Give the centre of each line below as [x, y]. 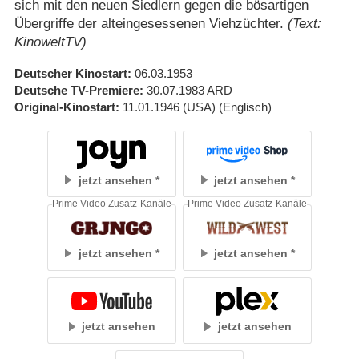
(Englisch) [245, 107]
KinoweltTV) [50, 42]
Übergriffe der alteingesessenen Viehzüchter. [151, 23]
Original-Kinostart [65, 107]
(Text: [304, 23]
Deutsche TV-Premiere [77, 90]
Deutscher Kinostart [71, 73]
